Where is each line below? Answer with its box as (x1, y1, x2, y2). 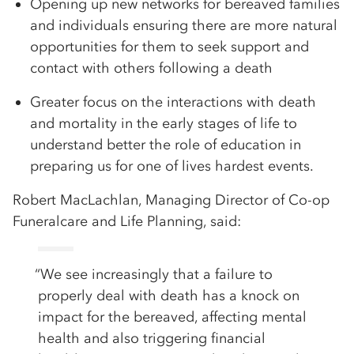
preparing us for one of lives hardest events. (30, 157, 314, 175)
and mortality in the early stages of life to (30, 115, 297, 133)
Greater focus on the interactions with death (30, 93, 316, 111)
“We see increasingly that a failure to (35, 265, 273, 284)
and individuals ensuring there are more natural (30, 17, 337, 35)
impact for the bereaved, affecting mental (38, 308, 307, 326)
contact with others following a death (30, 59, 273, 77)
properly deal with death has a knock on (38, 287, 299, 305)
